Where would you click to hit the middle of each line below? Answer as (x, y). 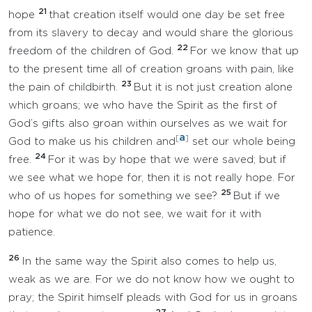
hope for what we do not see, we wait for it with (135, 214)
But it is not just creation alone (213, 87)
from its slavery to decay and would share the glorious (151, 33)
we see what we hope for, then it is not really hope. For (152, 178)
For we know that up (244, 51)
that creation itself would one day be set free (167, 15)
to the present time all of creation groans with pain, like (151, 69)
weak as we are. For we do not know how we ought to (151, 280)
